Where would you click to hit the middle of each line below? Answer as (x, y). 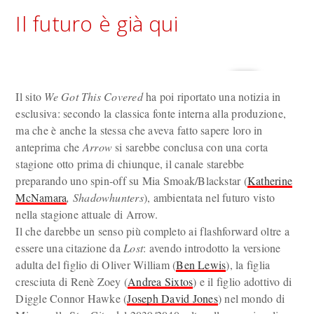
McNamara (41, 197)
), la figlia (248, 265)
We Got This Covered (94, 96)
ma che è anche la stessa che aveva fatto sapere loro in (139, 130)
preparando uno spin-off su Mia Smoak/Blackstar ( (131, 180)
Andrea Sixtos (161, 281)
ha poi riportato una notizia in (212, 96)
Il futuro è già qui (97, 23)
